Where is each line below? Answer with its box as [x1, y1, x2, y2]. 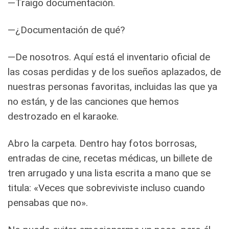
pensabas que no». [8, 196, 88, 209]
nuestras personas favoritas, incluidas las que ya [8, 80, 217, 93]
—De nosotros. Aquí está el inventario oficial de [8, 51, 210, 63]
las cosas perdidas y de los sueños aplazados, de [8, 65, 221, 78]
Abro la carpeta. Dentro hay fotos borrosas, [8, 137, 197, 149]
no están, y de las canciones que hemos [8, 95, 179, 107]
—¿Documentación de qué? [8, 24, 125, 36]
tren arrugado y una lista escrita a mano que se [8, 167, 211, 179]
